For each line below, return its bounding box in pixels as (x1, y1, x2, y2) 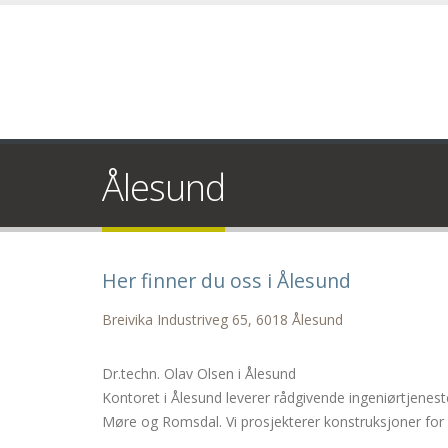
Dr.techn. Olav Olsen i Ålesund (102, 364, 296, 383)
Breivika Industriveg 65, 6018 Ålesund (102, 310, 343, 329)
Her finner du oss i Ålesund (102, 267, 351, 294)
